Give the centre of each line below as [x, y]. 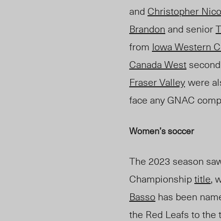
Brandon [147, 29]
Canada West [158, 64]
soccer [181, 131]
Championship [162, 179]
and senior [190, 29]
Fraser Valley [157, 82]
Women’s [148, 131]
